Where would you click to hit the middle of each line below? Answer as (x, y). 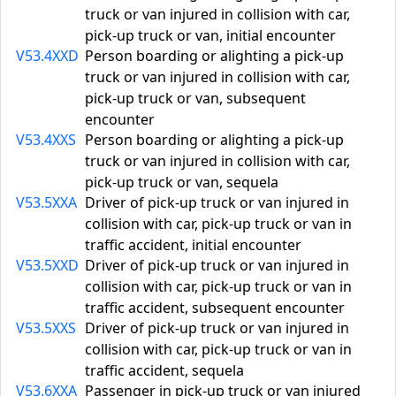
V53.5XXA (46, 202)
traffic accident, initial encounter (193, 245)
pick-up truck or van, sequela (182, 182)
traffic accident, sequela (164, 370)
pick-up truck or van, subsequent (195, 98)
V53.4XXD (47, 56)
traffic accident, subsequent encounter (215, 308)
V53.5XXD (47, 265)
